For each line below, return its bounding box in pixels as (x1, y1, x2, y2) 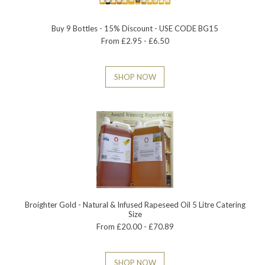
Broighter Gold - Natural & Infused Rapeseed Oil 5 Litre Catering (24, 199, 245, 209)
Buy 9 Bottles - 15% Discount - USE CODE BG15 (51, 23, 219, 33)
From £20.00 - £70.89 (96, 221, 174, 231)
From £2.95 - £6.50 (101, 35, 169, 46)
